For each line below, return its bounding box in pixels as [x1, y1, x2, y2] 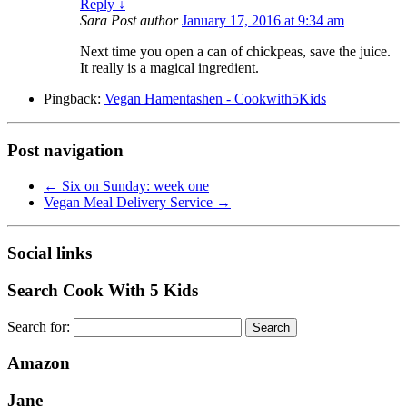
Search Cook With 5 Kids [7, 280, 198, 300]
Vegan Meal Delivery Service [44, 194, 216, 210]
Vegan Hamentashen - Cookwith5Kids [104, 91, 326, 107]
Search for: [7, 318, 70, 334]
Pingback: [44, 91, 104, 107]
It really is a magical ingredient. [80, 60, 259, 76]
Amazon [7, 353, 70, 373]
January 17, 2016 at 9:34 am [182, 13, 344, 29]
